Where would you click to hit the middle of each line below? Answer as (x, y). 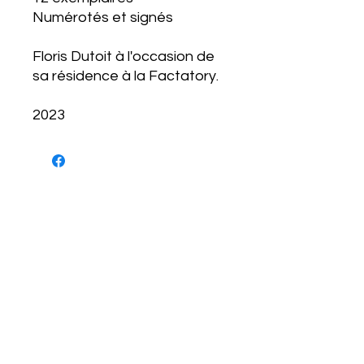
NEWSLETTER (133, 225)
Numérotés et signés (103, 17)
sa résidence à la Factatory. (127, 76)
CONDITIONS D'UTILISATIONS (60, 355)
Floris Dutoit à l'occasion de (123, 56)
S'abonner (170, 303)
